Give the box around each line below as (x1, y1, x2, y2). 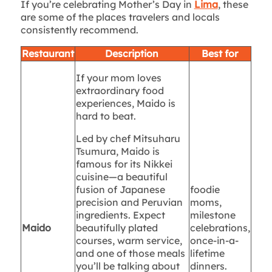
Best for (202, 47, 239, 60)
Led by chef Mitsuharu (75, 132, 180, 145)
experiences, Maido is (75, 97, 175, 110)
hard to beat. (75, 110, 136, 123)
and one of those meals (75, 247, 185, 260)
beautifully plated (75, 222, 158, 234)
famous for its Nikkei (75, 158, 172, 171)
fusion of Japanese (75, 183, 165, 196)
